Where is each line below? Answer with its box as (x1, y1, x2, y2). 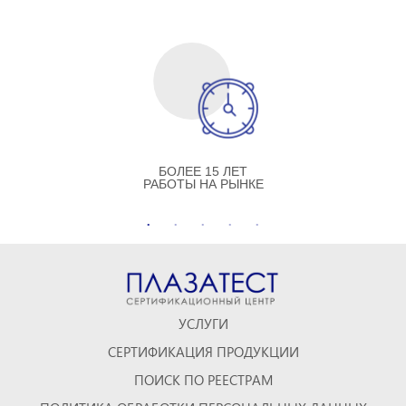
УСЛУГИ (178, 314, 228, 333)
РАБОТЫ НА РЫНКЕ (142, 177, 264, 192)
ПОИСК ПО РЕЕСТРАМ (133, 371, 273, 390)
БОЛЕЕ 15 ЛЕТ (159, 164, 247, 179)
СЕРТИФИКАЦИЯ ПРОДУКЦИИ (107, 343, 299, 362)
